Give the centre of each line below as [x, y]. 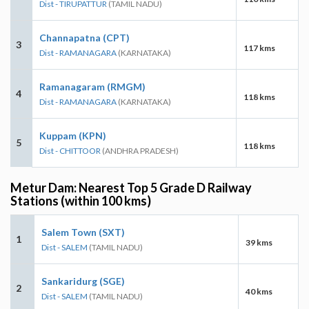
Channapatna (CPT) [84, 37]
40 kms [259, 291]
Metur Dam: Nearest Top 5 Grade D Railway [131, 187]
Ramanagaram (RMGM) [92, 86]
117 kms [259, 48]
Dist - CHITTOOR [70, 150]
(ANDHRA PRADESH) [140, 150]
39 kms [259, 242]
